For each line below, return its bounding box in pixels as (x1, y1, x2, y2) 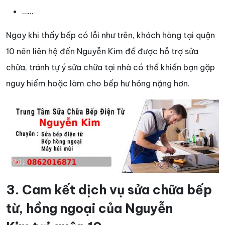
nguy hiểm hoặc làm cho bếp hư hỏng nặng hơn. (6, 78, 190, 88)
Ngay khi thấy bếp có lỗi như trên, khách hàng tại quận (6, 30, 215, 40)
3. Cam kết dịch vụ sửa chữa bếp (6, 181, 212, 198)
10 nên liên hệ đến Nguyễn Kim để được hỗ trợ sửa (6, 46, 198, 56)
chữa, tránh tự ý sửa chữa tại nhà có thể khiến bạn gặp (6, 62, 215, 72)
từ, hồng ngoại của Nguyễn (6, 200, 173, 216)
